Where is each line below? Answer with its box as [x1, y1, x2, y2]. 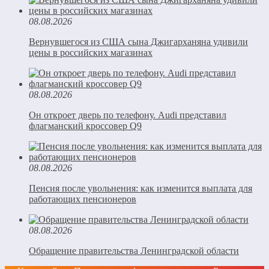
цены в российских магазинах [29, 47, 153, 58]
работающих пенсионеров [29, 193, 136, 204]
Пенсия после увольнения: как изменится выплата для [29, 183, 252, 193]
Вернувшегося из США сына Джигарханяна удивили [29, 36, 248, 47]
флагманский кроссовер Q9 [29, 120, 142, 131]
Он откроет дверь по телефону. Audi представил [29, 109, 226, 120]
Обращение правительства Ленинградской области [29, 245, 239, 256]
